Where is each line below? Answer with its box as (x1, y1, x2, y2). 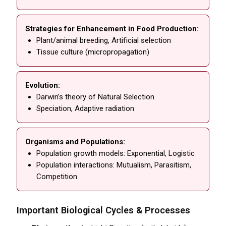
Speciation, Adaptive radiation (36, 103, 135, 113)
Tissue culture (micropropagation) (36, 47, 150, 56)
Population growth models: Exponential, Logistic (36, 148, 195, 158)
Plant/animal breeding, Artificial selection (36, 35, 172, 45)
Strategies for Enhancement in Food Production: (25, 24, 199, 33)
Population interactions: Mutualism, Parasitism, (36, 160, 192, 169)
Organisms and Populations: (25, 137, 126, 146)
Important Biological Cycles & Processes (17, 204, 191, 215)
